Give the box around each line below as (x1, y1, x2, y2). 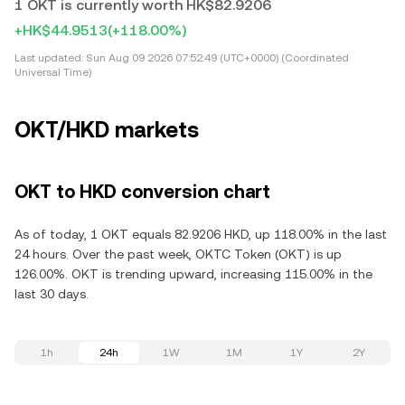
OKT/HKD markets (14, 118, 199, 143)
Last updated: (14, 52, 83, 64)
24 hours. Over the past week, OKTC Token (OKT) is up (14, 247, 342, 261)
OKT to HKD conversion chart (14, 181, 270, 202)
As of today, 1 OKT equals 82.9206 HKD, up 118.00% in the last (14, 227, 387, 241)
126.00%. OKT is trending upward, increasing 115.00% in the (14, 267, 372, 281)
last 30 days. (14, 287, 89, 301)
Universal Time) (14, 66, 91, 79)
